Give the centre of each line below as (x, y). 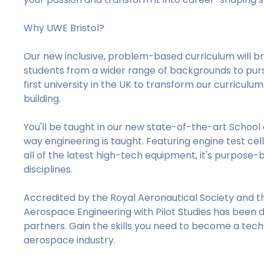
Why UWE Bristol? (64, 28)
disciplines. (48, 169)
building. (42, 99)
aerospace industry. (70, 240)
